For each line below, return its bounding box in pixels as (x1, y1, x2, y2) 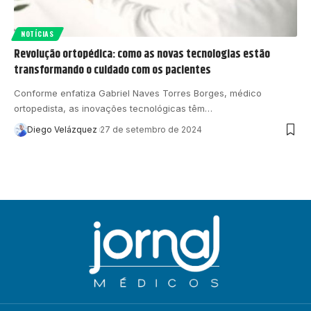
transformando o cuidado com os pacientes (14, 60, 211, 79)
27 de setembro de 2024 (99, 124, 202, 135)
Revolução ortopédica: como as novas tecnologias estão (14, 44, 270, 63)
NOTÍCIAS (21, 28, 54, 39)
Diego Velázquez (26, 124, 97, 135)
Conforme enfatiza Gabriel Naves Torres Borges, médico (14, 87, 262, 99)
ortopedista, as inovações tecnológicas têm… (14, 102, 212, 114)
